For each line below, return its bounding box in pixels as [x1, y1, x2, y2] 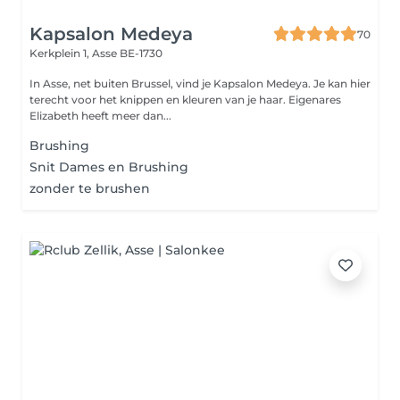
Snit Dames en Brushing [29, 159, 188, 175]
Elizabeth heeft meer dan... [29, 109, 171, 122]
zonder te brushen [29, 180, 150, 196]
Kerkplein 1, [29, 46, 92, 60]
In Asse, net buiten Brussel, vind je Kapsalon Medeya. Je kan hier [29, 77, 371, 90]
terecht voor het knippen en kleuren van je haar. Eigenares [29, 93, 288, 106]
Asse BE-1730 [92, 46, 162, 60]
